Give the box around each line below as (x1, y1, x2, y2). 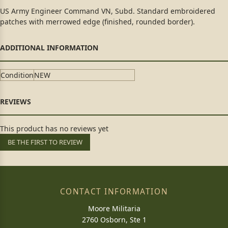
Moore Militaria (88, 204, 140, 213)
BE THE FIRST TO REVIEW (8, 137, 82, 147)
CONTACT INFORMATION (60, 186, 168, 197)
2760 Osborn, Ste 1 (81, 215, 147, 224)
